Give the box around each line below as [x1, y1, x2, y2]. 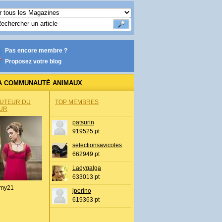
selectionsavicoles [72, 142, 122, 149]
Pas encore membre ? [5, 47, 67, 54]
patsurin [72, 119, 94, 126]
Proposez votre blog [5, 58, 61, 65]
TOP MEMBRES [55, 99, 99, 106]
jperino [72, 187, 91, 194]
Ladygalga [72, 165, 101, 171]
